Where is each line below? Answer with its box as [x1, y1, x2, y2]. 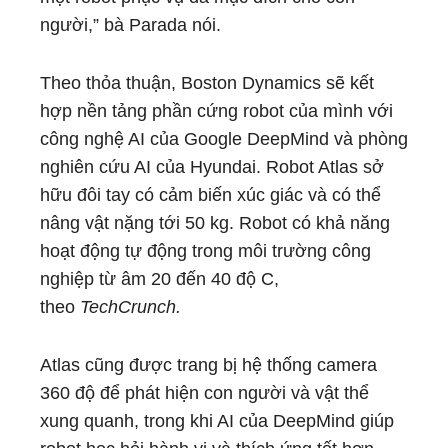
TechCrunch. [80, 297, 181, 317]
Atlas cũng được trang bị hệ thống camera [40, 355, 377, 375]
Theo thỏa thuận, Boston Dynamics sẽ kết [40, 73, 374, 93]
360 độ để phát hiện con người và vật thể [40, 383, 369, 403]
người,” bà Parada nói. [40, 15, 221, 35]
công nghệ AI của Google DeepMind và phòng [40, 129, 408, 149]
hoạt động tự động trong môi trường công [40, 241, 371, 261]
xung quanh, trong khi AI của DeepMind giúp [40, 411, 394, 431]
